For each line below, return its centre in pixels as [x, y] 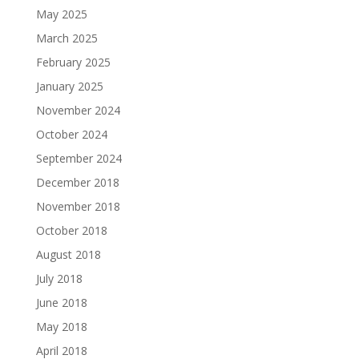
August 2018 [68, 254]
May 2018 [61, 326]
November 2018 [78, 206]
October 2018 [71, 230]
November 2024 [78, 110]
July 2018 [59, 278]
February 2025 [73, 62]
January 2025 [69, 86]
